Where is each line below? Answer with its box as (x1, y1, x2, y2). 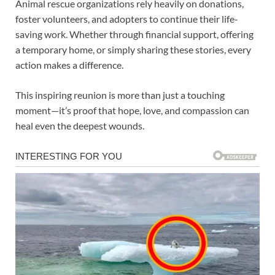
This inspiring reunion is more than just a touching (15, 88, 225, 101)
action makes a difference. (15, 58, 123, 71)
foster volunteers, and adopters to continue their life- (15, 12, 238, 25)
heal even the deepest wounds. (15, 119, 144, 131)
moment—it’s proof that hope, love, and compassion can (15, 104, 249, 116)
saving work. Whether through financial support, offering (15, 28, 254, 40)
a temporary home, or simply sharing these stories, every (15, 43, 251, 55)
